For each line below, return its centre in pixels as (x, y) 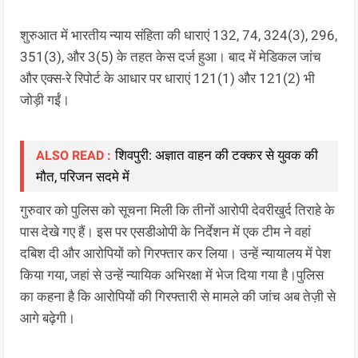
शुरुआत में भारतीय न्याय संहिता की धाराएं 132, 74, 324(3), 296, (179, 35)
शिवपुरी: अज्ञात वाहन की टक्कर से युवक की (217, 155)
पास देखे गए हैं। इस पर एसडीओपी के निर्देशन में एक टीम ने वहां (166, 231)
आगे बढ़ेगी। (48, 318)
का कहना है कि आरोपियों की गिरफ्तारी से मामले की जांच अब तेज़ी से (178, 296)
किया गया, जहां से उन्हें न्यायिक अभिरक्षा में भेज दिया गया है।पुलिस (172, 274)
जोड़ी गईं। (45, 99)
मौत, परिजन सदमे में (83, 176)
